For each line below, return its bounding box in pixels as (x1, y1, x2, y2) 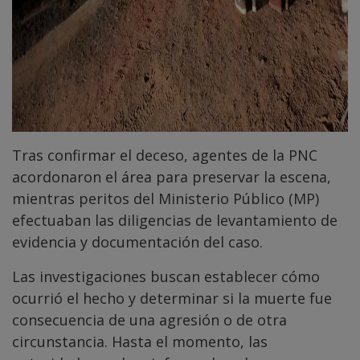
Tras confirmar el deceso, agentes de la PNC (12, 145, 317, 166)
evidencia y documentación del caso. (12, 232, 263, 252)
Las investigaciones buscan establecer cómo (12, 267, 320, 287)
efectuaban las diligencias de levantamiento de (12, 211, 337, 231)
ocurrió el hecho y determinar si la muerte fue (12, 288, 332, 309)
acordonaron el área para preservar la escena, (12, 167, 331, 187)
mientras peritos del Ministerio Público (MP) (12, 189, 319, 209)
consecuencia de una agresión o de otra (12, 310, 287, 330)
